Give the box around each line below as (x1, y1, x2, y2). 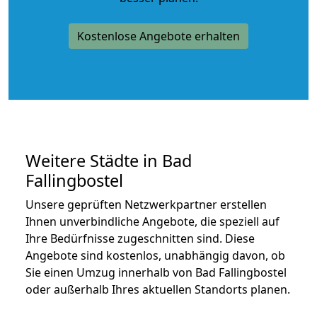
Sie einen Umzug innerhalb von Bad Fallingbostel (25, 264, 287, 280)
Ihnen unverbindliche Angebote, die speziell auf (25, 213, 279, 229)
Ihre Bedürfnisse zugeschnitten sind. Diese (25, 230, 255, 246)
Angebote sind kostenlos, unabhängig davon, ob (25, 247, 285, 263)
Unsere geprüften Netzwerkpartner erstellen (25, 196, 267, 212)
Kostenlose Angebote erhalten (77, 28, 240, 44)
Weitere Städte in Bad (25, 149, 192, 172)
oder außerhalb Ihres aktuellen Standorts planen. (25, 281, 290, 297)
